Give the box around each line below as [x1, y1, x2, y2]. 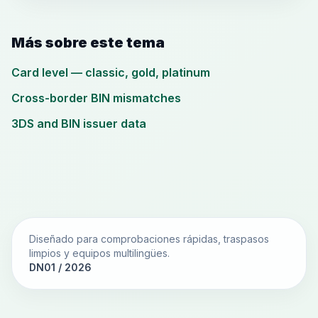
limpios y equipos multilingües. [29, 247, 170, 259]
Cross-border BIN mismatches [11, 91, 181, 105]
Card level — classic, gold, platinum [11, 65, 210, 79]
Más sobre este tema [11, 34, 165, 51]
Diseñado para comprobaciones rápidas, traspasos [29, 233, 269, 245]
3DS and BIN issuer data [11, 116, 146, 131]
